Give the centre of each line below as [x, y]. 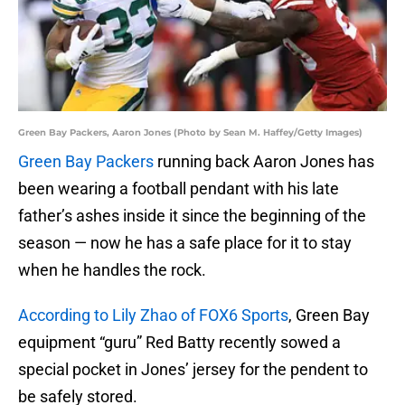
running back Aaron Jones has [264, 162]
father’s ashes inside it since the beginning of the [192, 216]
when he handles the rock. [112, 270]
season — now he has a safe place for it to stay [185, 243]
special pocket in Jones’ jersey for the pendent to [193, 370]
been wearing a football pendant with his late [179, 189]
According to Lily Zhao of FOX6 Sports [153, 316]
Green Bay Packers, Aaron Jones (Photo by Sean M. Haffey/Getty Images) [190, 133]
